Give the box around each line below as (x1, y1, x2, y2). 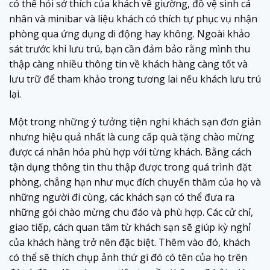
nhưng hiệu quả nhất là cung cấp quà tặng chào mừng (9, 130, 254, 143)
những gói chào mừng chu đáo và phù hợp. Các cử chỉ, (9, 205, 253, 219)
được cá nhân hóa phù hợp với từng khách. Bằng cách (9, 145, 251, 159)
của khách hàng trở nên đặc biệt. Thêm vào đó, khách (9, 235, 250, 249)
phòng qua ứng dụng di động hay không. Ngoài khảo (9, 27, 250, 40)
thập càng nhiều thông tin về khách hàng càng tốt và (9, 57, 248, 71)
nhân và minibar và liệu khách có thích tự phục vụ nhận (9, 11, 257, 25)
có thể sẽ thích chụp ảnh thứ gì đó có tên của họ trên (9, 250, 247, 264)
